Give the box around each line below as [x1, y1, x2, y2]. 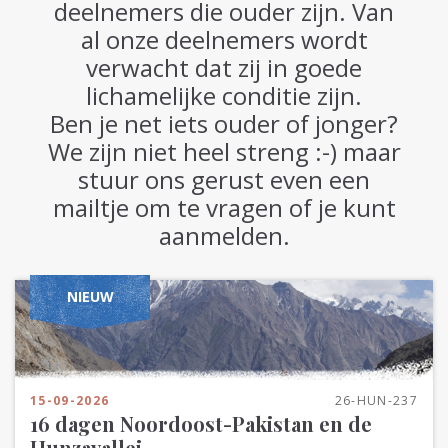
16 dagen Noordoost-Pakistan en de [30, 410, 372, 437]
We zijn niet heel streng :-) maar [47, 135, 401, 168]
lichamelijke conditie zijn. [86, 79, 362, 112]
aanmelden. [158, 219, 290, 252]
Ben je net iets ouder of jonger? [50, 107, 398, 140]
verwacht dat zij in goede [86, 51, 362, 84]
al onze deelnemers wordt [80, 23, 368, 56]
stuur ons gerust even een [78, 163, 370, 196]
